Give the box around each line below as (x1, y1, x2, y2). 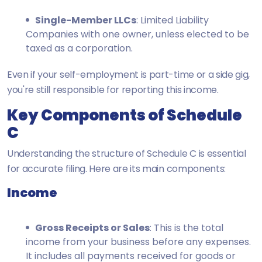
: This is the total (150, 220, 223, 235)
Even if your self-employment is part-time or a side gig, (7, 67, 250, 81)
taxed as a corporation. (26, 41, 133, 55)
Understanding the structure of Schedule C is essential (7, 146, 246, 160)
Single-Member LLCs (35, 13, 136, 27)
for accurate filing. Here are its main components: (7, 161, 226, 175)
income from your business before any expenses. (26, 235, 251, 249)
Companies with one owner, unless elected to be (26, 27, 249, 41)
